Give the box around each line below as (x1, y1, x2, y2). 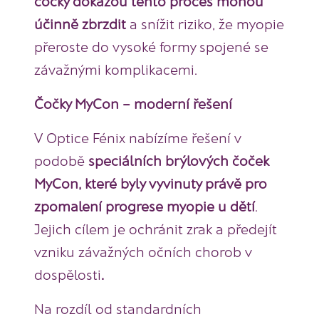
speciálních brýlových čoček (88, 152, 269, 169)
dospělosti (34, 266, 101, 283)
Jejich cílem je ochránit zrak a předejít (34, 220, 277, 238)
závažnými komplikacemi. (34, 61, 197, 78)
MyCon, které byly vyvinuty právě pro (34, 174, 267, 192)
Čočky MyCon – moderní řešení (34, 95, 232, 113)
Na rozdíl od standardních (34, 300, 202, 318)
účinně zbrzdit (34, 15, 130, 33)
